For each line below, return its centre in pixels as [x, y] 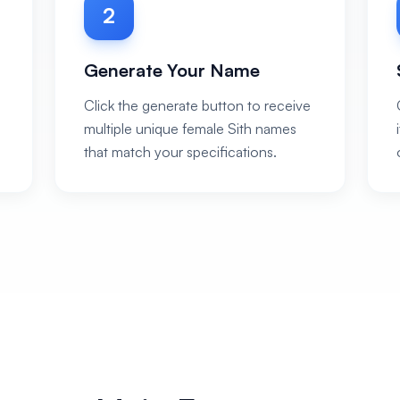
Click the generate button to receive [198, 105]
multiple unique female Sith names [191, 129]
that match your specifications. [181, 152]
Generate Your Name [172, 70]
